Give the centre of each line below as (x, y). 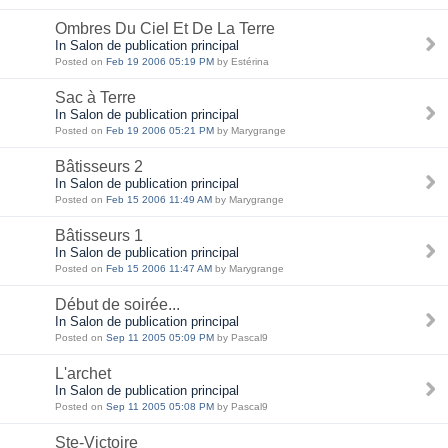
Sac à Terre (95, 97)
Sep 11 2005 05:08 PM (160, 406)
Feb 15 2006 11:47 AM (159, 268)
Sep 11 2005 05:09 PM (160, 337)
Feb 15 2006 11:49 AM (159, 199)
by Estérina (241, 61)
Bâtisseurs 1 (99, 235)
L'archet (83, 373)
